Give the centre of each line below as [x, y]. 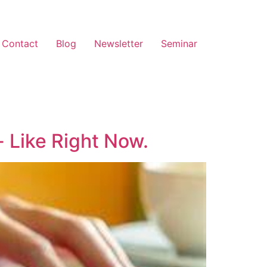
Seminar [179, 44]
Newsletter [119, 44]
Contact [20, 44]
